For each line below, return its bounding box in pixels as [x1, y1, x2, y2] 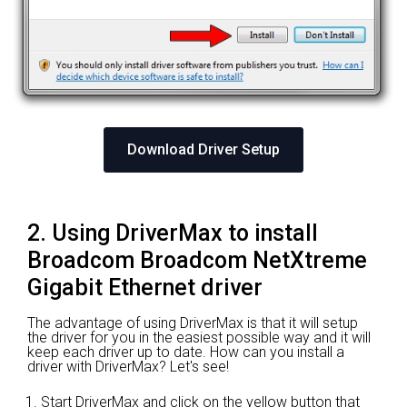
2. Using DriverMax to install [27, 220, 318, 247]
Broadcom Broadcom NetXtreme [27, 247, 367, 274]
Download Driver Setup [127, 141, 280, 159]
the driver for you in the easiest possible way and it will [27, 329, 371, 347]
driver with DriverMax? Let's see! [27, 358, 229, 376]
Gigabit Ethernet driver [27, 274, 263, 302]
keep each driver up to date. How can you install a [27, 343, 344, 362]
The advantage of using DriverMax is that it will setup [27, 314, 358, 333]
